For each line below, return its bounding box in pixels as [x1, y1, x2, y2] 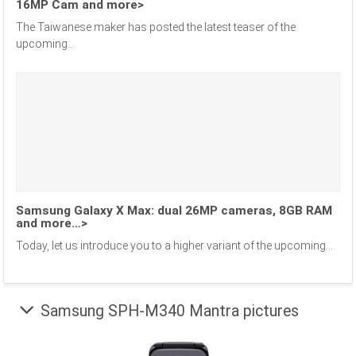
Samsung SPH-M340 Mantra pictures [40, 301, 299, 320]
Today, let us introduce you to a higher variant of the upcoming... [16, 239, 333, 253]
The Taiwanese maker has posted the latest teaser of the [16, 21, 296, 34]
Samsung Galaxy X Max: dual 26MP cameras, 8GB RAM [16, 203, 332, 219]
